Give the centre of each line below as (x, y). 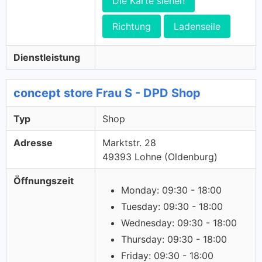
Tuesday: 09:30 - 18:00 (172, 206)
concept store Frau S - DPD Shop (107, 93)
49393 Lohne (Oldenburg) (160, 157)
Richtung (132, 26)
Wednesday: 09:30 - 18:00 (179, 223)
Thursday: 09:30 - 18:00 (174, 239)
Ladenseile (197, 26)
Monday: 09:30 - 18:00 (171, 190)
